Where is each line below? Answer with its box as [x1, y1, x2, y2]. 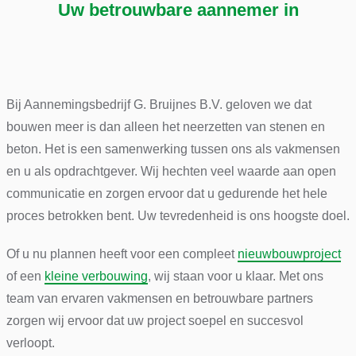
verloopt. [6, 335, 55, 350]
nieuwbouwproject [237, 246, 341, 261]
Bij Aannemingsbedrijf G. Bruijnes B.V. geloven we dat [6, 97, 311, 111]
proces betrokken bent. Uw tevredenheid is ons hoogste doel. [6, 208, 350, 222]
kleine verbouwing [44, 269, 148, 283]
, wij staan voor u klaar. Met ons [147, 269, 323, 283]
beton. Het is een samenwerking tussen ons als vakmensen [6, 141, 340, 156]
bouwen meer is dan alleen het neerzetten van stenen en [6, 119, 325, 133]
